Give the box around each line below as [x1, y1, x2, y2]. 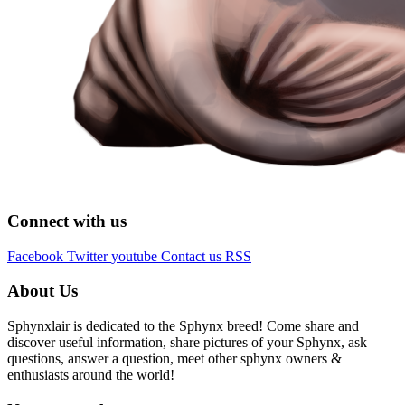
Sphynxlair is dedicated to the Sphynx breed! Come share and [7, 317, 359, 334]
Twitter [67, 248, 108, 264]
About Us [7, 281, 78, 301]
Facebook [7, 248, 63, 264]
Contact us [161, 248, 221, 264]
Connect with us [7, 211, 127, 231]
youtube [111, 248, 157, 264]
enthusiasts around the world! [7, 366, 174, 382]
